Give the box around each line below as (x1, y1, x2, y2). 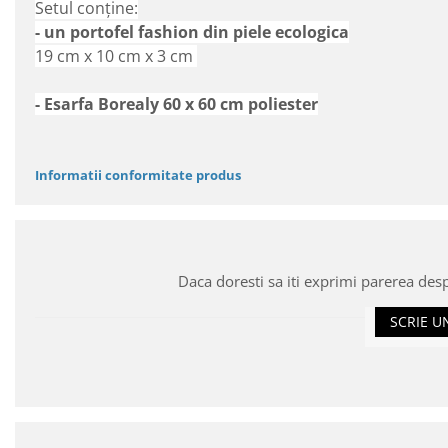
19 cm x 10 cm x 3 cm (35, 44, 197, 67)
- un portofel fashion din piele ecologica (35, 20, 349, 43)
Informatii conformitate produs (35, 165, 241, 184)
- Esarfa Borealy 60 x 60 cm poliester (35, 92, 318, 115)
